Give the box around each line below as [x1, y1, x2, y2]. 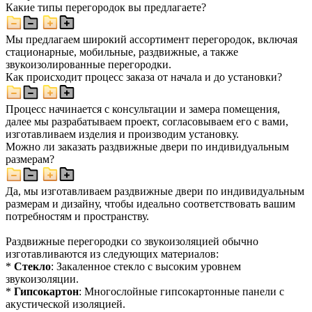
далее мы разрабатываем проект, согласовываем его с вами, [6, 115, 288, 127]
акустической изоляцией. [6, 297, 125, 310]
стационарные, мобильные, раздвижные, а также [6, 45, 238, 58]
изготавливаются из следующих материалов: [6, 247, 219, 260]
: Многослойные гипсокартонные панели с [79, 285, 284, 297]
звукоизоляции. [6, 272, 79, 285]
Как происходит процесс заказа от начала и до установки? [6, 70, 282, 83]
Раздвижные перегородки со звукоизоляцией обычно [6, 235, 258, 247]
